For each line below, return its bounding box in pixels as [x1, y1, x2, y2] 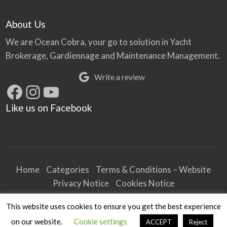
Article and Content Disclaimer [54, 205, 173, 216]
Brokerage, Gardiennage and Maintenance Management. [5, 50, 220, 61]
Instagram [23, 80, 105, 103]
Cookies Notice [116, 177, 174, 188]
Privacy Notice [53, 177, 109, 188]
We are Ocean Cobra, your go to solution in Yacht [5, 36, 192, 48]
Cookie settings [74, 217, 127, 226]
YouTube [41, 80, 111, 103]
